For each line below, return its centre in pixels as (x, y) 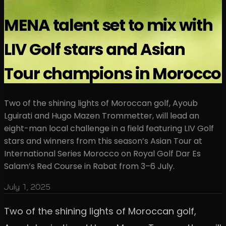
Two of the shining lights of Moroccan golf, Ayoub (101, 103)
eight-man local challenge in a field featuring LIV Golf (109, 128)
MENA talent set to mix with (108, 25)
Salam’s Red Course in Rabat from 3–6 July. (89, 166)
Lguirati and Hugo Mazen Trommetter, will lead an (102, 116)
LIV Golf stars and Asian (95, 49)
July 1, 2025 (27, 187)
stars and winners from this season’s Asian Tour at (103, 141)
